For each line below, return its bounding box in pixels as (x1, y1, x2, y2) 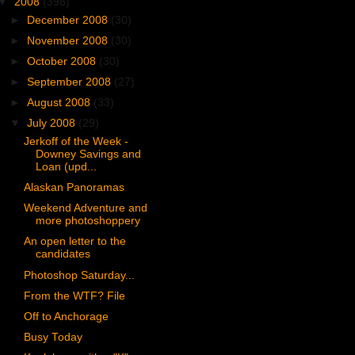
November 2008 (27, 34, 112, 47)
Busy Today (23, 330, 82, 343)
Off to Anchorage (23, 310, 109, 323)
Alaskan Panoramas (23, 181, 124, 194)
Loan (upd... (35, 161, 97, 173)
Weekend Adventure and (23, 202, 147, 215)
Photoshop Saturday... (23, 269, 135, 281)
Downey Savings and (35, 148, 141, 160)
